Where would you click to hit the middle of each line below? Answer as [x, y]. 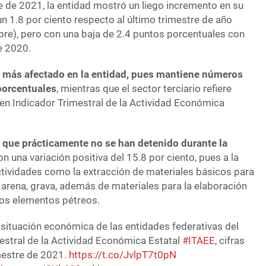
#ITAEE [199, 241]
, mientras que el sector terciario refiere [144, 89]
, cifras [230, 241]
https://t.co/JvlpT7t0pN [123, 255]
